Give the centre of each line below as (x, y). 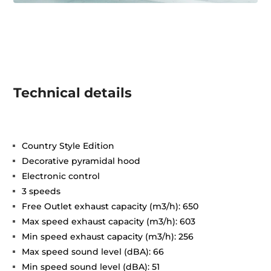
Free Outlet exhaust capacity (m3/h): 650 (110, 206)
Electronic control (61, 176)
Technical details (73, 93)
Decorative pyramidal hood (81, 161)
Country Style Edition (68, 145)
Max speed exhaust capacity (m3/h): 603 (109, 221)
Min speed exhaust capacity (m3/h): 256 (108, 236)
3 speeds (41, 191)
